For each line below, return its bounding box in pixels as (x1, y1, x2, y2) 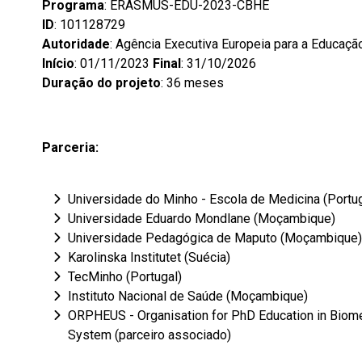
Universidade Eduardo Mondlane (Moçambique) (68, 211, 335, 226)
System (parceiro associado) (68, 327, 231, 343)
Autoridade (42, 36, 110, 52)
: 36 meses (161, 75, 224, 90)
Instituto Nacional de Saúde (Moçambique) (68, 288, 308, 304)
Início (42, 56, 74, 71)
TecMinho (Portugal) (68, 269, 182, 284)
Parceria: (42, 140, 99, 155)
